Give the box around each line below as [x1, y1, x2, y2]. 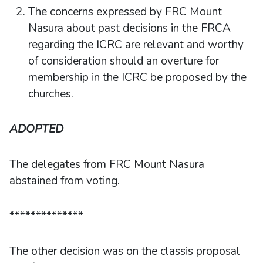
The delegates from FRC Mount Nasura [9, 156, 204, 172]
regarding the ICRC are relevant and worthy [28, 36, 244, 52]
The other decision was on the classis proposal [9, 243, 240, 259]
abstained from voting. [9, 173, 120, 188]
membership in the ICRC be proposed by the [28, 69, 247, 85]
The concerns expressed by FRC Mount [28, 4, 222, 19]
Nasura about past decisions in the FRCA [28, 20, 231, 36]
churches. [28, 86, 73, 102]
